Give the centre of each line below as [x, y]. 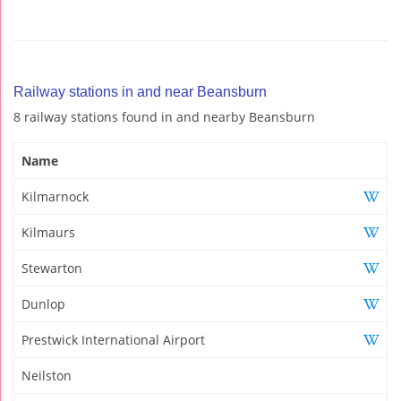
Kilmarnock [55, 196]
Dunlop [43, 303]
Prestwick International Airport [113, 339]
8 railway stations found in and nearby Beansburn [164, 116]
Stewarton [52, 268]
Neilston [47, 375]
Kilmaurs [48, 232]
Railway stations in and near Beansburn [140, 91]
